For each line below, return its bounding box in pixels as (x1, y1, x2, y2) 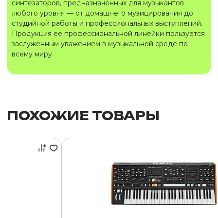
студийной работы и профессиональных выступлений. (12, 19, 202, 28)
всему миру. (12, 50, 54, 58)
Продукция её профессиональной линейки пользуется (12, 29, 205, 38)
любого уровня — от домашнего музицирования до (12, 9, 193, 18)
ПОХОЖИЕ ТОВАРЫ (7, 108, 160, 123)
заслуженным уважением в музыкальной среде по (12, 39, 188, 48)
